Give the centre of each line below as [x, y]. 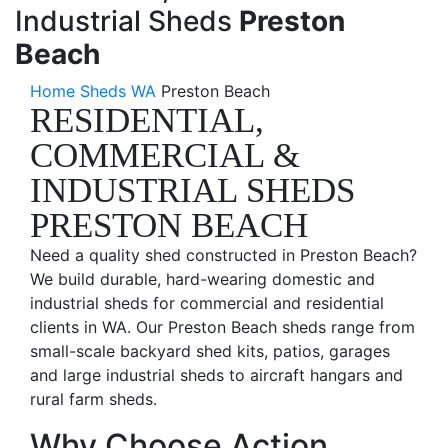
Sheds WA [118, 91]
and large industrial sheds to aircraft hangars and [216, 375]
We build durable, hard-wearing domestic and [202, 279]
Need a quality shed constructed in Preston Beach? [223, 255]
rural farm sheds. [93, 399]
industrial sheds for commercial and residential [207, 303]
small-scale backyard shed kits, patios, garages [210, 351]
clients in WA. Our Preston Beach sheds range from [222, 327]
